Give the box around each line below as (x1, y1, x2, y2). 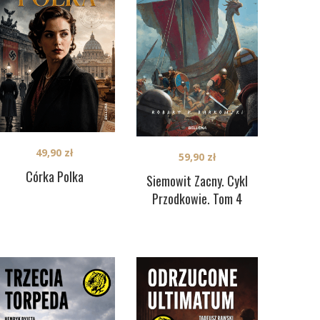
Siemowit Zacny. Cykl (146, 171, 248, 190)
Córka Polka (25, 166, 84, 186)
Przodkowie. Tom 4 (152, 189, 242, 208)
